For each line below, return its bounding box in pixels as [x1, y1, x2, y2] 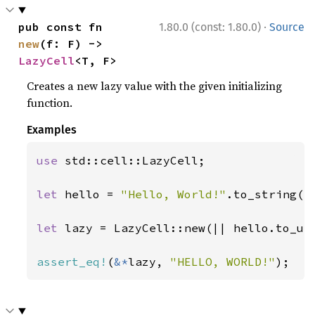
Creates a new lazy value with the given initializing [27, 78, 283, 94]
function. [27, 95, 73, 110]
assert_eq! [37, 255, 108, 269]
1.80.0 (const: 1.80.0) [159, 20, 261, 34]
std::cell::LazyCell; [65, 153, 206, 167]
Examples [27, 123, 77, 136]
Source [269, 20, 304, 34]
